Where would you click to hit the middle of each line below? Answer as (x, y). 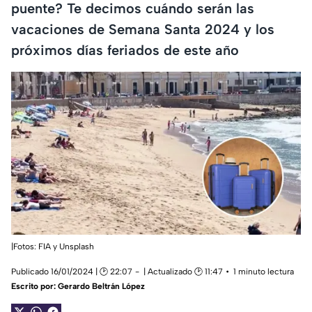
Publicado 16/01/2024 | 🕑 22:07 (72, 272)
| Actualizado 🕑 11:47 (183, 272)
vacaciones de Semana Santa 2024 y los (143, 29)
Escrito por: (34, 287)
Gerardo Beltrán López (101, 287)
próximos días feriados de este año (125, 50)
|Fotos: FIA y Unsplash (53, 247)
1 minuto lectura (264, 272)
